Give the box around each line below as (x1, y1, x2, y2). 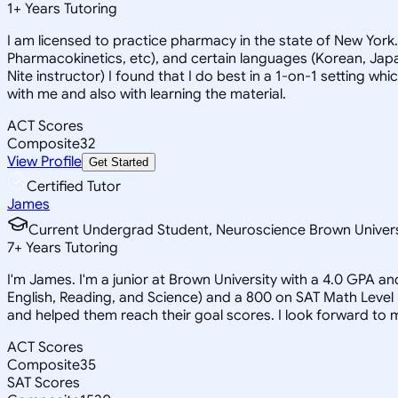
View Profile (7, 152, 82, 171)
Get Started (89, 155, 148, 169)
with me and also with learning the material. (7, 84, 286, 103)
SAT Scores (7, 373, 80, 392)
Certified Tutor (27, 177, 121, 195)
